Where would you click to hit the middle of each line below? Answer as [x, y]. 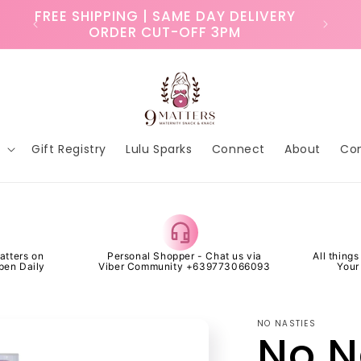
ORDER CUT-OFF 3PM [165, 32]
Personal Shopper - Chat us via [184, 256]
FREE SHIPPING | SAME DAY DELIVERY [165, 16]
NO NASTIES [286, 324]
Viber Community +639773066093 [185, 266]
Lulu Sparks [159, 149]
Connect [238, 149]
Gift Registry [69, 149]
